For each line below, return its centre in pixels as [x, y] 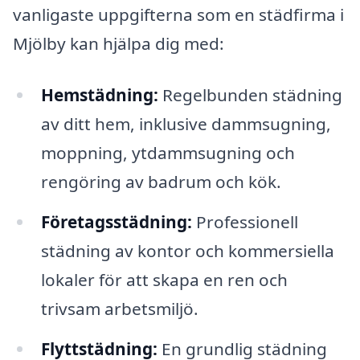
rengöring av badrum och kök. [161, 182]
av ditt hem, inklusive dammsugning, [186, 124]
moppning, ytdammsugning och [168, 153]
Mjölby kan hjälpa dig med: [119, 44]
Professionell [245, 221]
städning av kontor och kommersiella [187, 250]
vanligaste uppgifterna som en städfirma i [178, 15]
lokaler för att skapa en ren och [164, 279]
